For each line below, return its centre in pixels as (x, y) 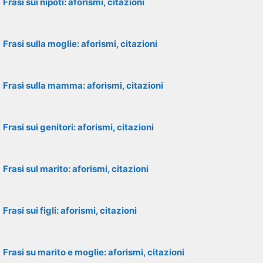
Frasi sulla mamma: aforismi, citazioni (83, 85)
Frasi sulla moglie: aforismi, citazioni (80, 44)
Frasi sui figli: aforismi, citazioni (70, 210)
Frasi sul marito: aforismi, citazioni (76, 169)
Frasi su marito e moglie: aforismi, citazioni (94, 252)
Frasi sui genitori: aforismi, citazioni (78, 127)
